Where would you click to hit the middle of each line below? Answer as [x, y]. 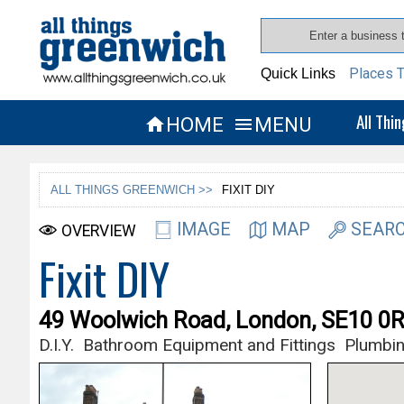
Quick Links [298, 73]
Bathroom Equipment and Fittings [209, 344]
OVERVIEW [98, 230]
